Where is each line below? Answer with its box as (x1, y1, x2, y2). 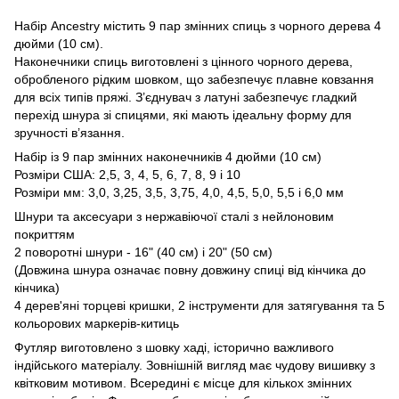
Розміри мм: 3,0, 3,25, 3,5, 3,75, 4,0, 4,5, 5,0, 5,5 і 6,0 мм (14, 184, 344, 199)
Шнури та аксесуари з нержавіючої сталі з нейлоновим (14, 208, 334, 224)
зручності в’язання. (14, 125, 125, 140)
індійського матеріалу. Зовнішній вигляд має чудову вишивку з (14, 357, 375, 372)
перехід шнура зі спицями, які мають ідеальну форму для (14, 107, 352, 122)
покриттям (14, 226, 75, 241)
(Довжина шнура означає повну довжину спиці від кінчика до (14, 262, 366, 277)
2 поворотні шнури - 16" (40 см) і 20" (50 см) (14, 244, 273, 259)
